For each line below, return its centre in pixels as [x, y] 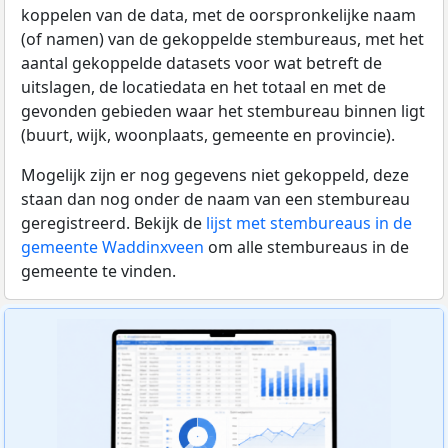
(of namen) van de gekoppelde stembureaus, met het [222, 38]
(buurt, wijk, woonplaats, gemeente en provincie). [208, 134]
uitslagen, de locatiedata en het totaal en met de [203, 86]
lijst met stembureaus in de [309, 222]
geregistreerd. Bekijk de [113, 222]
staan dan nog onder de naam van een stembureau [215, 198]
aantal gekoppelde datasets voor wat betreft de [201, 62]
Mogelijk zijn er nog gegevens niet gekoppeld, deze [215, 174]
